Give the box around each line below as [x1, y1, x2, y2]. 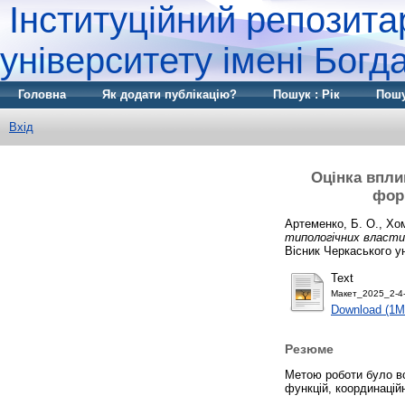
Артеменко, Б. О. [285, 216, 379, 231]
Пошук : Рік [273, 88, 340, 101]
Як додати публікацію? [102, 88, 237, 101]
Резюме [285, 342, 334, 357]
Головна [18, 88, 66, 101]
